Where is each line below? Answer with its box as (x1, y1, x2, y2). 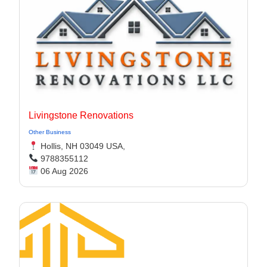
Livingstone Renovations (29, 110, 133, 120)
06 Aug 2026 (38, 166, 88, 176)
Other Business (29, 129, 71, 135)
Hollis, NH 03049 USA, (38, 141, 125, 151)
